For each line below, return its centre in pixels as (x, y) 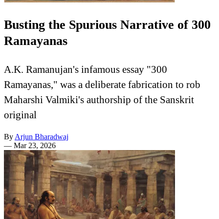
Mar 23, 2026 (35, 145)
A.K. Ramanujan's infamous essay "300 (86, 69)
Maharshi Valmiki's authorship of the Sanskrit (99, 99)
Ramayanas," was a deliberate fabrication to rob (102, 84)
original (20, 114)
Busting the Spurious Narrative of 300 (107, 25)
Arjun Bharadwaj (42, 136)
